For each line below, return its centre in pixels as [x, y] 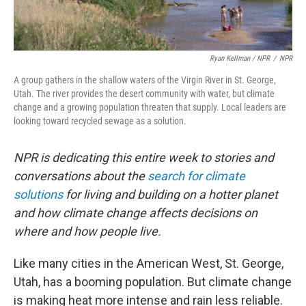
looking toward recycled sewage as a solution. [100, 121]
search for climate [196, 176]
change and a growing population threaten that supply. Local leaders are [150, 107]
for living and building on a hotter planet [170, 194]
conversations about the [81, 176]
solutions [38, 194]
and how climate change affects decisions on [136, 213]
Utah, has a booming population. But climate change [153, 282]
